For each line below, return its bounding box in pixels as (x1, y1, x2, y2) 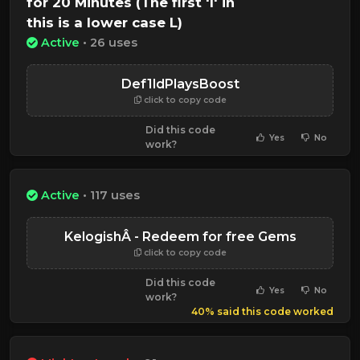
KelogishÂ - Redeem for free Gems (63, 229, 297, 245)
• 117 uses (80, 188, 140, 203)
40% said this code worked (191, 305, 333, 318)
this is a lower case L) (27, 14, 182, 31)
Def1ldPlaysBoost (121, 76, 239, 92)
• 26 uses (80, 35, 137, 51)
